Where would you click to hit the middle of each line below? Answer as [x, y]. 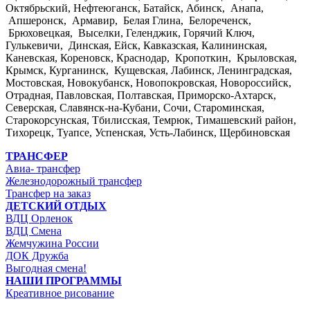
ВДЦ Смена [34, 230]
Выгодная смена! [46, 268]
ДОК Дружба [37, 255]
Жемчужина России [52, 243]
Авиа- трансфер [43, 168]
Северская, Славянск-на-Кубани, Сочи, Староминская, [135, 107]
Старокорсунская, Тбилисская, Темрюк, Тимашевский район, [151, 120]
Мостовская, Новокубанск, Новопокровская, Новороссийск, [148, 82]
